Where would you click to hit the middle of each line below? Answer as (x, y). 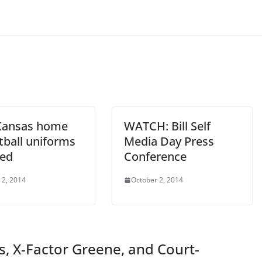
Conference (155, 157)
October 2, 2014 (157, 180)
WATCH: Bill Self (167, 126)
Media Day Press (169, 142)
